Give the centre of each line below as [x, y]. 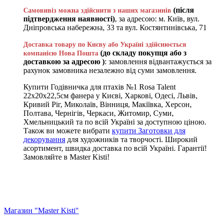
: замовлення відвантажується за [158, 61]
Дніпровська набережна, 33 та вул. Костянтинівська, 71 [115, 27]
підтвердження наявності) [69, 18]
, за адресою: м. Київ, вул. [157, 18]
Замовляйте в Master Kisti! [66, 157]
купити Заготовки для [149, 130]
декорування [44, 139]
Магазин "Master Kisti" [41, 210]
